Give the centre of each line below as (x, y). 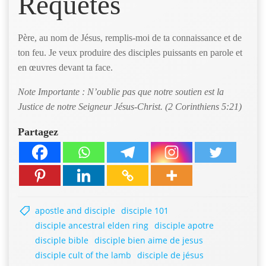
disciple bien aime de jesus (149, 240)
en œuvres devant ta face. (65, 68)
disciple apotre (184, 226)
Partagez (38, 132)
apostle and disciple (75, 211)
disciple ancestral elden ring (92, 226)
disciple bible (62, 240)
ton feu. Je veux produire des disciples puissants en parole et (130, 53)
